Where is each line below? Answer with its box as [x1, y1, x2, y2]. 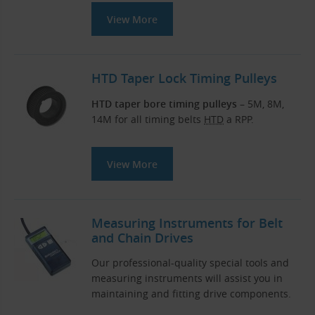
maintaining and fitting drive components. [91, 287, 291, 301]
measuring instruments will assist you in [91, 271, 283, 285]
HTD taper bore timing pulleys [91, 96, 237, 110]
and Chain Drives [91, 229, 193, 246]
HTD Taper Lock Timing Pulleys [91, 70, 277, 87]
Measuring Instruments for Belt [91, 214, 283, 231]
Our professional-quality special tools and [91, 256, 289, 270]
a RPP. [224, 112, 254, 126]
